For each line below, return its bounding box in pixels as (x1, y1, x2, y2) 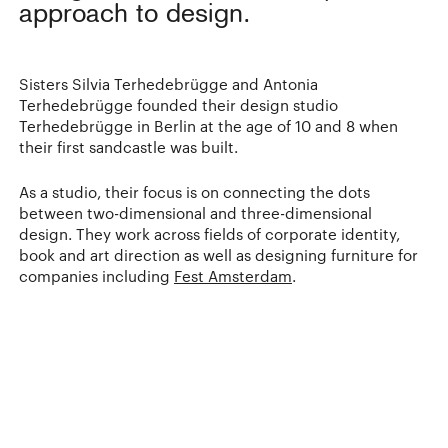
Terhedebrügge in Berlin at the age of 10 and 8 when (19, 116, 398, 135)
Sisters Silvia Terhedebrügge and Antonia (19, 74, 318, 93)
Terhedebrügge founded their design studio (19, 95, 338, 114)
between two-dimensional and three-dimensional (19, 203, 372, 222)
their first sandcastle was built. (19, 137, 238, 156)
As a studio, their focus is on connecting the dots (19, 182, 370, 201)
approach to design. (19, 2, 251, 30)
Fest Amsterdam (174, 266, 292, 285)
